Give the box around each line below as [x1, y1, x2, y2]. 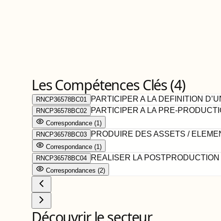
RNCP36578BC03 [36, 131, 87, 138]
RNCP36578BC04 [36, 154, 87, 162]
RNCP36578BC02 [36, 107, 87, 114]
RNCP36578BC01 [36, 96, 87, 103]
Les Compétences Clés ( [32, 75, 174, 94]
